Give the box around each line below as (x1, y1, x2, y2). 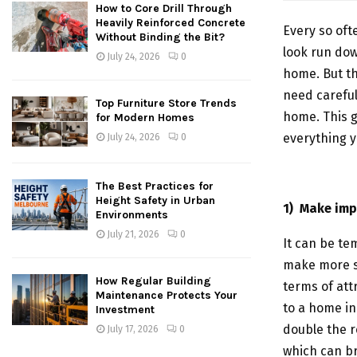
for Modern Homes (96, 111, 194, 125)
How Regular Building (96, 274, 211, 288)
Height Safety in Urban (96, 194, 215, 208)
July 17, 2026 (107, 324, 159, 335)
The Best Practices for (96, 179, 214, 194)
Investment (96, 303, 155, 317)
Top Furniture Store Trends (96, 96, 237, 111)
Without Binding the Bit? (96, 30, 225, 45)
